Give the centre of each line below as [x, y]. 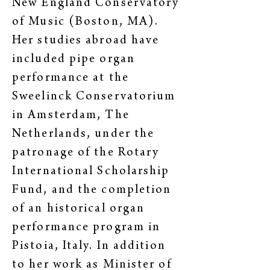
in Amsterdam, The [71, 116]
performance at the [71, 79]
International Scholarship [91, 172]
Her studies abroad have [86, 41]
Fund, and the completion [92, 191]
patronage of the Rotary [86, 153]
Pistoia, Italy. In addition [89, 247]
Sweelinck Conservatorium [94, 97]
